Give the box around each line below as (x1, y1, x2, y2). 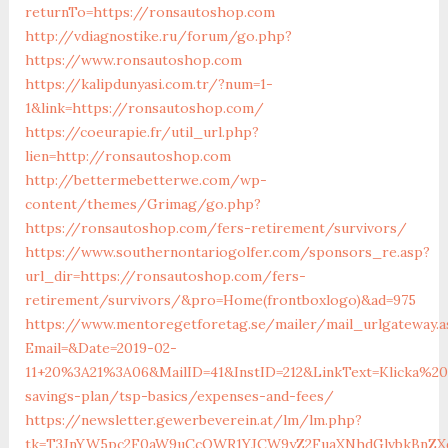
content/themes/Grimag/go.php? (24, 194, 261, 213)
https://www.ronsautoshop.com (24, 50, 242, 69)
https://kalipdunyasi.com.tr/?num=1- (24, 74, 273, 93)
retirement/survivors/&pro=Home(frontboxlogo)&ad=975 (24, 290, 416, 309)
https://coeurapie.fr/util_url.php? (24, 122, 259, 141)
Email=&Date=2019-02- (24, 338, 177, 357)
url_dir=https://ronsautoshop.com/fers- (24, 266, 306, 285)
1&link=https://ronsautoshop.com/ (24, 98, 264, 117)
